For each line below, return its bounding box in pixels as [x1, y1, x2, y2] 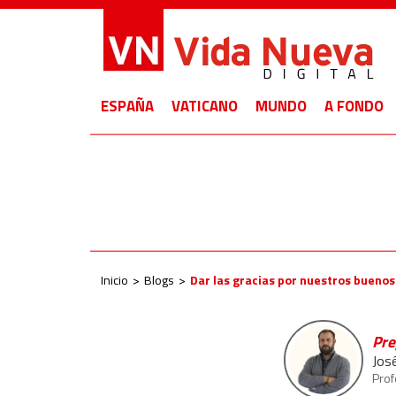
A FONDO [324, 95, 384, 118]
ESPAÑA [101, 95, 154, 118]
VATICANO [171, 95, 238, 118]
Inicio [101, 270, 128, 289]
